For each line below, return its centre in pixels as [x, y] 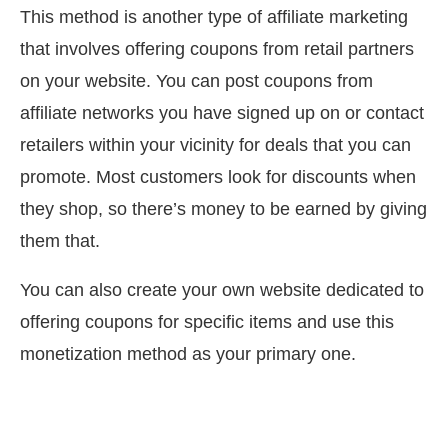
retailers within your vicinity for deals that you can [215, 145]
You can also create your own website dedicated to [222, 290]
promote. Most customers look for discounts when [218, 177]
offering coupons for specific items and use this [207, 322]
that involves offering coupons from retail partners [217, 49]
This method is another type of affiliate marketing [214, 17]
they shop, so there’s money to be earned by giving [223, 209]
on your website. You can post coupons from [196, 81]
